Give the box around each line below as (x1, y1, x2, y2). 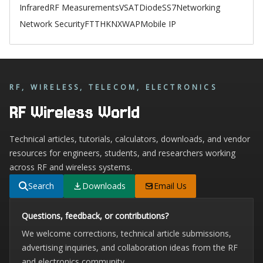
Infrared (19, 2, 49, 13)
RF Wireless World (9, 102, 140, 123)
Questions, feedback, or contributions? (22, 210, 168, 221)
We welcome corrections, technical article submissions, (22, 228, 231, 239)
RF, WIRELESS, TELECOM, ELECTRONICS (9, 82, 217, 92)
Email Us (154, 180, 187, 191)
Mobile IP (140, 18, 176, 29)
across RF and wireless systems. (9, 161, 132, 173)
